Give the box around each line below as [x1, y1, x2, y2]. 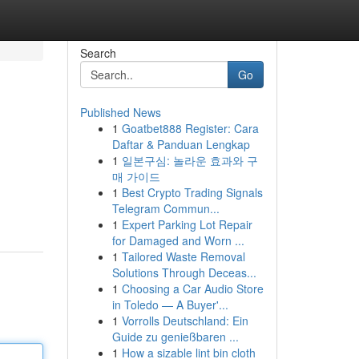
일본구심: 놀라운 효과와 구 [121, 152, 258, 168]
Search [79, 45, 116, 61]
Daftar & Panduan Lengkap [111, 136, 250, 152]
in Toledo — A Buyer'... [111, 296, 228, 313]
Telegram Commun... [111, 200, 220, 216]
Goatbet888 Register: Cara [121, 120, 259, 136]
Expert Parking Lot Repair [121, 216, 252, 232]
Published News [79, 104, 161, 120]
